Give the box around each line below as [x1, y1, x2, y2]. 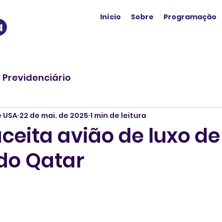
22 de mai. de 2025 [19, 110, 88, 120]
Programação [164, 12, 217, 22]
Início [100, 12, 121, 22]
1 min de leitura [90, 110, 146, 120]
